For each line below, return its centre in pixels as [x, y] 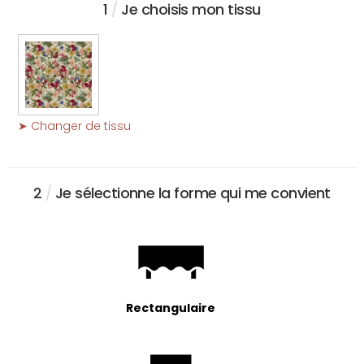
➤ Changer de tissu [74, 126]
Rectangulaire [171, 308]
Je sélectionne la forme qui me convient [191, 193]
